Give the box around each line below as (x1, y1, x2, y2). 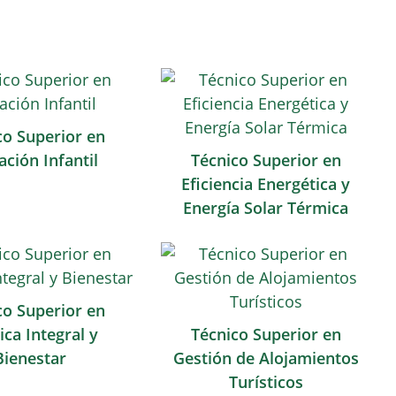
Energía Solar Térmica (183, 197, 349, 218)
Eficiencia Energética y (181, 173, 351, 194)
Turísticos (228, 371, 303, 392)
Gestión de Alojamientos (172, 347, 359, 369)
